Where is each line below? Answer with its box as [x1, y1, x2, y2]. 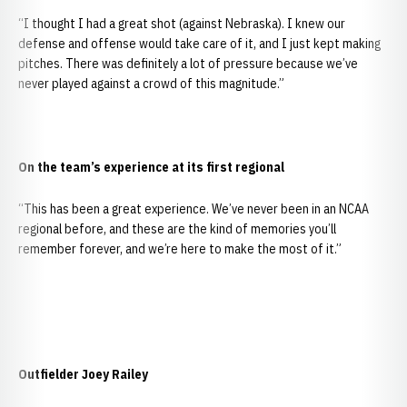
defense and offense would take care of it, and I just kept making [18, 35, 381, 52]
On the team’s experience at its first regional [18, 159, 284, 175]
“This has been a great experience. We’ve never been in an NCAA [18, 201, 369, 217]
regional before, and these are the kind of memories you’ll [18, 221, 336, 237]
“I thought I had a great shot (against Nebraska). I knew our [18, 15, 345, 32]
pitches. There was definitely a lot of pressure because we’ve [18, 55, 358, 72]
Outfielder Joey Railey [18, 366, 148, 382]
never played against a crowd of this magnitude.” [18, 75, 284, 92]
